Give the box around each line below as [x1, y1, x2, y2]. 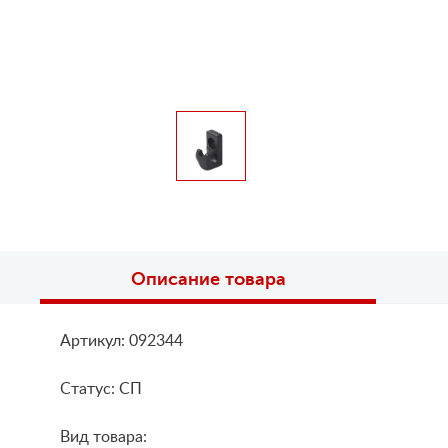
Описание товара [130, 269, 286, 289]
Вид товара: [60, 429, 147, 445]
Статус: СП [60, 381, 142, 397]
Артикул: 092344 [60, 333, 183, 349]
